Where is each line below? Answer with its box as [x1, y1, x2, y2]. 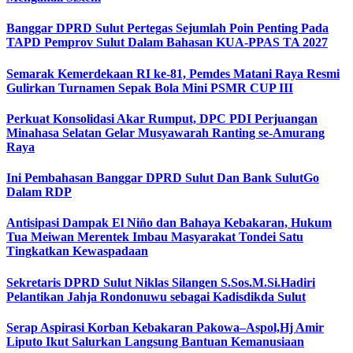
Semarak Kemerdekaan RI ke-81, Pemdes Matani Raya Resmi [6, 66, 340, 80]
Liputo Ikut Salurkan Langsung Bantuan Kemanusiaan [6, 334, 304, 348]
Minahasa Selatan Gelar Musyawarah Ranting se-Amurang [6, 125, 325, 139]
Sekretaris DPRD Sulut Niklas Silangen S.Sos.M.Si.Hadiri [6, 275, 315, 289]
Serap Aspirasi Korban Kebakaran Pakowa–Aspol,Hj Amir [6, 320, 324, 334]
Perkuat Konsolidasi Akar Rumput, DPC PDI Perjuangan [6, 111, 318, 125]
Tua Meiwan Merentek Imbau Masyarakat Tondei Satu [6, 230, 303, 244]
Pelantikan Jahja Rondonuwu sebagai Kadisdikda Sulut [6, 289, 306, 303]
